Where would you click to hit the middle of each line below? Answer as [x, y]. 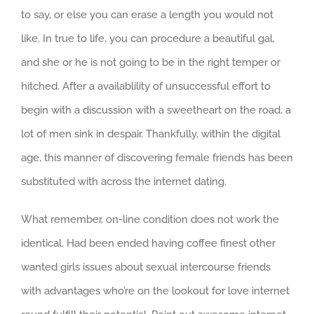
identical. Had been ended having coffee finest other [148, 244]
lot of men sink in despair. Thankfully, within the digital [151, 134]
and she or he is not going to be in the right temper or [151, 63]
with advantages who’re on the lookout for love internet [155, 291]
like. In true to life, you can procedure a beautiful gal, [148, 39]
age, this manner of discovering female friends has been [157, 158]
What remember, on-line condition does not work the [150, 220]
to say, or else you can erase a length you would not [147, 15]
